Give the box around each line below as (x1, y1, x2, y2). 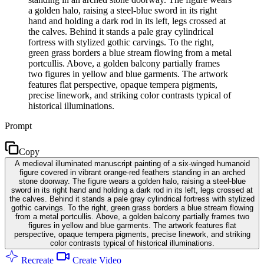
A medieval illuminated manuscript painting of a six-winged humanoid (14, 159, 250, 168)
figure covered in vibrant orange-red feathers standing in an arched (19, 167, 245, 177)
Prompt (5, 120, 32, 131)
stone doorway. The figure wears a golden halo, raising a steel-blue (18, 176, 246, 186)
